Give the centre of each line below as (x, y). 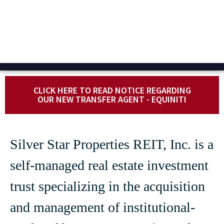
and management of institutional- (102, 207)
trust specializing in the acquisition (107, 186)
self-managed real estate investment (109, 165)
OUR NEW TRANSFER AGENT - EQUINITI (112, 99)
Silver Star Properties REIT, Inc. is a (112, 144)
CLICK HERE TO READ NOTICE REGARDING (112, 90)
